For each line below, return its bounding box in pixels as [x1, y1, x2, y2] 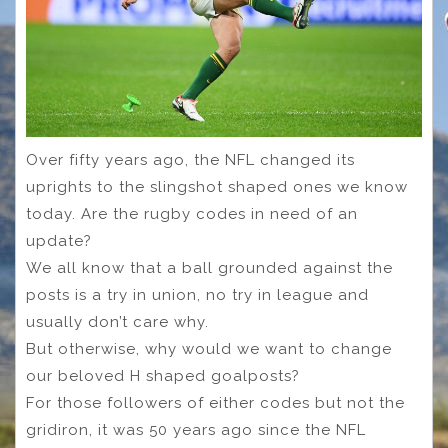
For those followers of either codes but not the [26, 394, 405, 413]
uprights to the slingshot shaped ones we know [26, 178, 408, 197]
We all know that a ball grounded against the [26, 259, 393, 278]
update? [26, 232, 92, 251]
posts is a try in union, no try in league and [26, 286, 369, 305]
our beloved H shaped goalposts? [26, 367, 300, 386]
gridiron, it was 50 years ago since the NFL [26, 421, 366, 440]
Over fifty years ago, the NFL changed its [26, 151, 355, 170]
